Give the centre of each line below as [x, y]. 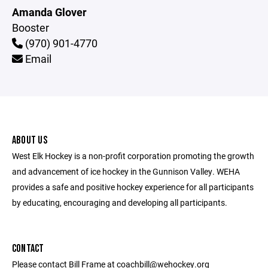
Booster [31, 28]
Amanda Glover [49, 12]
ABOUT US [30, 140]
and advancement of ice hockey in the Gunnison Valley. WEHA [126, 171]
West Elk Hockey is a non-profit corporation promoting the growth [133, 156]
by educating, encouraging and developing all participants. [120, 202]
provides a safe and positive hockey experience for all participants [133, 187]
